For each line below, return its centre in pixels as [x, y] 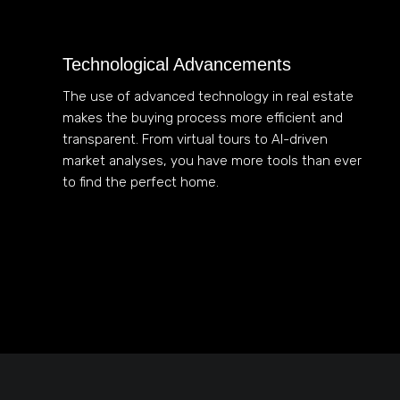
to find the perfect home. [141, 182]
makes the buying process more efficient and [203, 117]
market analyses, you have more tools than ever [212, 160]
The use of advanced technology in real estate [208, 96]
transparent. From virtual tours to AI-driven [195, 139]
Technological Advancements [177, 64]
